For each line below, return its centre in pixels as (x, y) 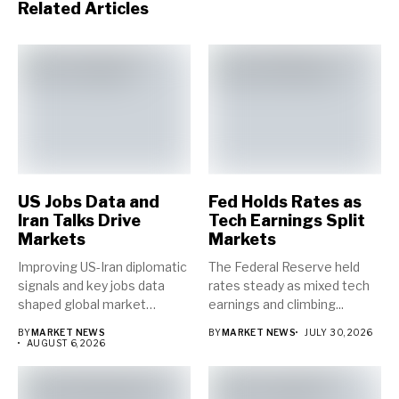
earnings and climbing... (276, 304)
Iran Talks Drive (79, 220)
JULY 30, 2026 (339, 332)
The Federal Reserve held (284, 266)
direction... (48, 322)
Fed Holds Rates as (285, 201)
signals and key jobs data (91, 285)
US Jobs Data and (89, 201)
